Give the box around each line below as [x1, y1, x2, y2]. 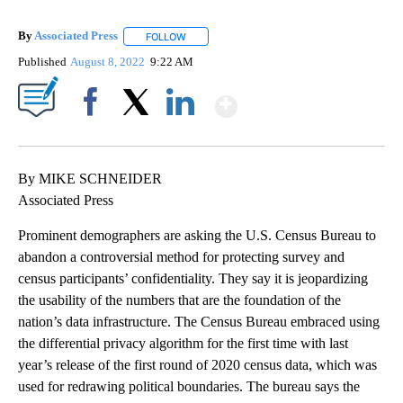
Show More [236, 82, 379, 115]
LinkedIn [159, 125, 201, 139]
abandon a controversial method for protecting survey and [18, 248, 345, 264]
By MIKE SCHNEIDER [18, 170, 162, 186]
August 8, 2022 [70, 54, 148, 68]
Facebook [69, 125, 119, 139]
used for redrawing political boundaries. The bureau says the [18, 378, 360, 394]
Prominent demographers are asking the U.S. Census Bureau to [18, 227, 376, 243]
